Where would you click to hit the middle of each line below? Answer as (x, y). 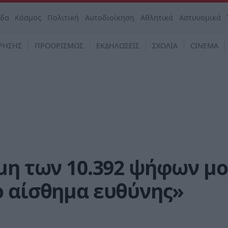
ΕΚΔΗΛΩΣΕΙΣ (118, 46)
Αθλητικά (156, 18)
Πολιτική (63, 18)
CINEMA (204, 46)
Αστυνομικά (200, 18)
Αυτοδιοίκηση (110, 18)
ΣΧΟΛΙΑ (165, 46)
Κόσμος (28, 18)
